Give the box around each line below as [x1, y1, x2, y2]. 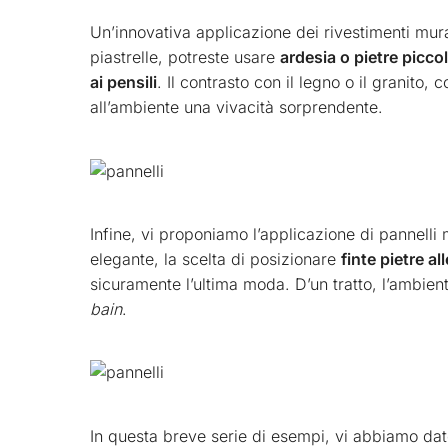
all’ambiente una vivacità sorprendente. [90, 97, 383, 118]
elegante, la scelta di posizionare [90, 248, 341, 269]
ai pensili [90, 72, 157, 93]
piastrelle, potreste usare [90, 47, 280, 68]
